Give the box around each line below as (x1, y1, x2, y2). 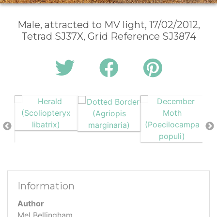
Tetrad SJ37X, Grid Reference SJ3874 (21, 31, 196, 43)
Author (17, 199, 44, 209)
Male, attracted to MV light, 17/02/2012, (17, 19, 200, 31)
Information (17, 180, 75, 192)
